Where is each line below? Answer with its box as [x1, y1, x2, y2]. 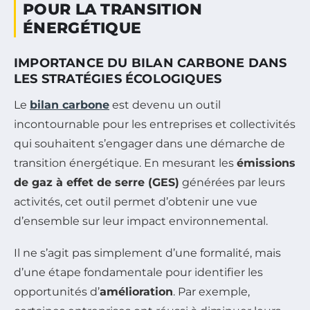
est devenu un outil [109, 98, 221, 111]
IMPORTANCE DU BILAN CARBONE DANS [14, 55, 287, 71]
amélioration [100, 284, 173, 298]
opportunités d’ [14, 284, 100, 298]
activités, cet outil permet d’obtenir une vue [14, 194, 257, 208]
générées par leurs [179, 175, 285, 189]
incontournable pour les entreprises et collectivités [14, 117, 295, 131]
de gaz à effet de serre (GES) [14, 175, 179, 189]
